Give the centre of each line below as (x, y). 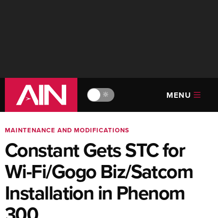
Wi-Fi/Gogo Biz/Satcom (99, 171)
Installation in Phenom (95, 193)
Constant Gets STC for (95, 150)
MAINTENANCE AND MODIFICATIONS (67, 130)
